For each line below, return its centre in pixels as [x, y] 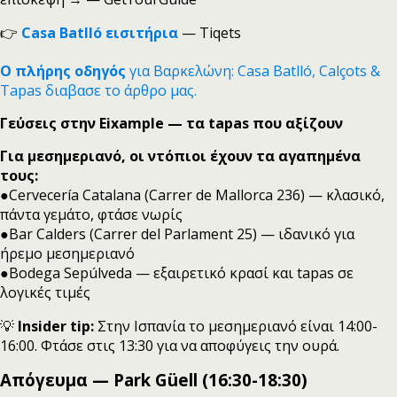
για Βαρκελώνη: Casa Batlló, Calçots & [253, 71]
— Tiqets [211, 33]
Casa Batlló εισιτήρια [100, 33]
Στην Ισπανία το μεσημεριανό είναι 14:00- [236, 326]
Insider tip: [56, 326]
